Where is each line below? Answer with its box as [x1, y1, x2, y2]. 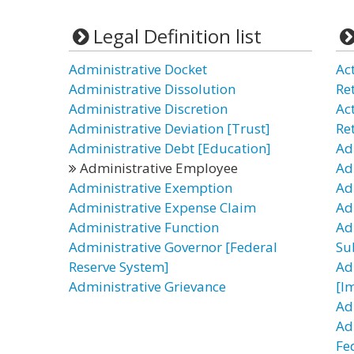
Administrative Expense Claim [69, 198, 256, 217]
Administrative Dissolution [69, 80, 235, 98]
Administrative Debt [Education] [69, 139, 271, 157]
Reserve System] [69, 258, 169, 276]
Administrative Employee [77, 159, 238, 177]
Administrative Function [69, 218, 219, 236]
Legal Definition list [92, 23, 262, 49]
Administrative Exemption [69, 179, 232, 197]
